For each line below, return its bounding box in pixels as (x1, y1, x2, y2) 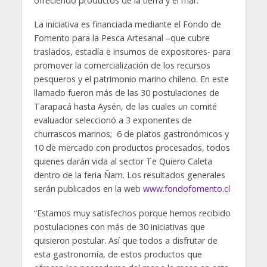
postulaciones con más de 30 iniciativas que (33, 221, 205, 233)
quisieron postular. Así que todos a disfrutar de (33, 235, 218, 247)
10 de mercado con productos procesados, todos (33, 142, 230, 154)
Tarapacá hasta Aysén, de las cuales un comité (33, 101, 217, 113)
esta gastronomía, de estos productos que (33, 249, 202, 260)
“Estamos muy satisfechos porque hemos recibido (33, 207, 231, 219)
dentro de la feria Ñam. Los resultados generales (33, 169, 225, 181)
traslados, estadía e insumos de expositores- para (33, 46, 231, 58)
